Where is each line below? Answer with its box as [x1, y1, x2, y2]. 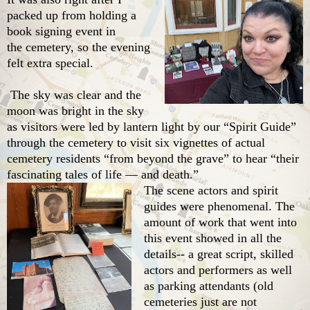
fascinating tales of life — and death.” [7, 167, 202, 181]
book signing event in [7, 24, 116, 38]
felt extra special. [7, 55, 93, 70]
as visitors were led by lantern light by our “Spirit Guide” [7, 119, 296, 134]
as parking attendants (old [144, 278, 273, 293]
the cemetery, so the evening [7, 39, 150, 54]
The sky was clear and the [7, 87, 141, 102]
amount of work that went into [144, 215, 297, 229]
